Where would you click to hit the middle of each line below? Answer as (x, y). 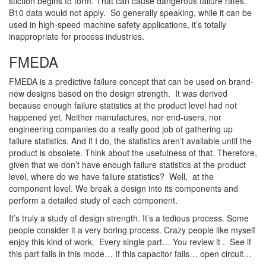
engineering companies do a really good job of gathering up (121, 129)
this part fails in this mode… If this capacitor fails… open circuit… (132, 254)
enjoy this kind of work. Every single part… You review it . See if (130, 242)
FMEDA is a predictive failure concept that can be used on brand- (131, 82)
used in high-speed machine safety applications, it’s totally (118, 25)
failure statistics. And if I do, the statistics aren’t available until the (130, 141)
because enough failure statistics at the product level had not (123, 105)
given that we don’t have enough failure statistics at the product (127, 165)
